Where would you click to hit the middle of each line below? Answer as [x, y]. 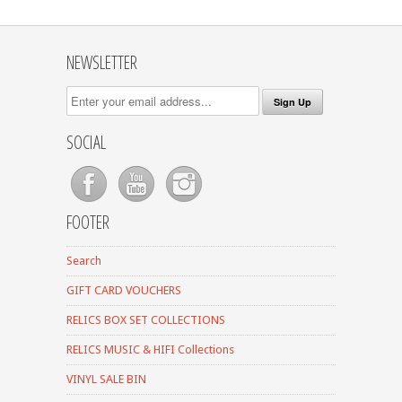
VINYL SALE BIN [106, 379]
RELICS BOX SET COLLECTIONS [146, 319]
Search [84, 260]
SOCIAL [86, 142]
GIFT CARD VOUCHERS [124, 290]
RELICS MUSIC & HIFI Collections [150, 349]
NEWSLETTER [102, 62]
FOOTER [88, 222]
